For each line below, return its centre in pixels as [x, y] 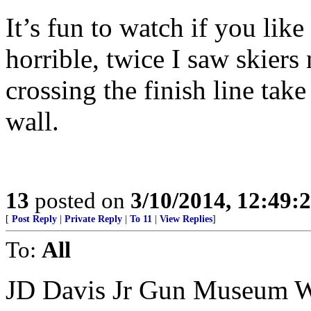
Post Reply [34, 219]
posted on [80, 200]
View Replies [186, 219]
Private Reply [93, 219]
